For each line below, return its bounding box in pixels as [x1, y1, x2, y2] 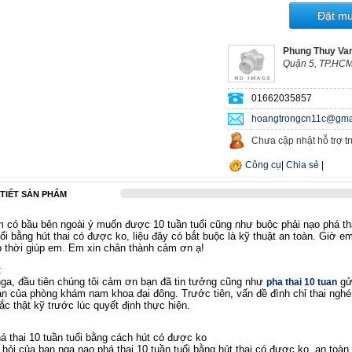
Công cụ [245, 159, 281, 170]
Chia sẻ [286, 159, 319, 170]
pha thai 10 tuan [266, 277, 337, 288]
